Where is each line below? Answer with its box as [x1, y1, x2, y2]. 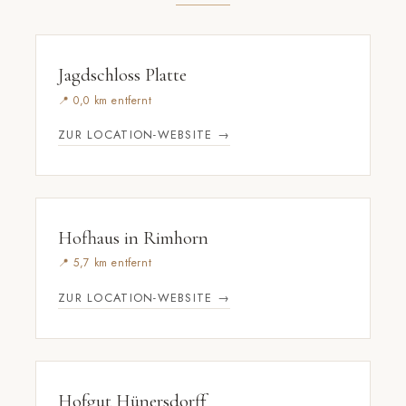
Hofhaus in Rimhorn [58, 226, 208, 249]
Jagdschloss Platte [58, 63, 187, 87]
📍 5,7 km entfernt [58, 255, 152, 272]
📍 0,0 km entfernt [58, 92, 152, 109]
